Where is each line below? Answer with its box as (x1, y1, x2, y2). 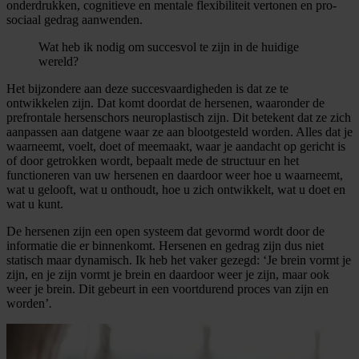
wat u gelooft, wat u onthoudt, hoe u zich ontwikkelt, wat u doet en (6, 182, 345, 196)
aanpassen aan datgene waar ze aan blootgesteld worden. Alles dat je (6, 124, 353, 139)
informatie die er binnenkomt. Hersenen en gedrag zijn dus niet (6, 238, 324, 252)
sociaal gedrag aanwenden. (6, 12, 143, 26)
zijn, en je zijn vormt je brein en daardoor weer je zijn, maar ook (6, 267, 329, 281)
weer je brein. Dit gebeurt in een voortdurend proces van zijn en (6, 281, 329, 296)
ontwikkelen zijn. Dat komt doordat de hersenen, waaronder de (6, 95, 325, 110)
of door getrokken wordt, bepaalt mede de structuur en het (6, 153, 299, 167)
